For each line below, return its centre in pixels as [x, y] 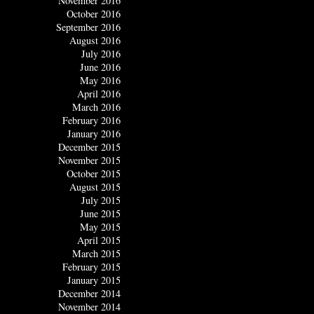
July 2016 [101, 54]
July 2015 [101, 200]
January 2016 [94, 134]
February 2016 [91, 121]
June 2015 [100, 214]
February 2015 [91, 267]
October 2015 [94, 174]
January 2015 [94, 280]
